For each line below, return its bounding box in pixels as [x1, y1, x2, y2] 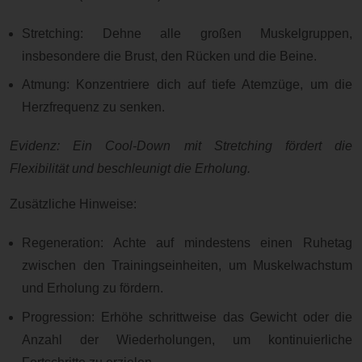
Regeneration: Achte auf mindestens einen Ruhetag [22, 236, 352, 250]
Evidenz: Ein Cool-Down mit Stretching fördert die [10, 138, 352, 153]
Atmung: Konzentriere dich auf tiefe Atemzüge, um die [22, 78, 352, 92]
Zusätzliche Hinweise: [10, 197, 137, 212]
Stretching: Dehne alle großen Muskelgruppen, [22, 26, 352, 40]
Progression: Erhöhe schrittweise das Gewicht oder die [22, 309, 352, 324]
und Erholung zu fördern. [22, 281, 164, 296]
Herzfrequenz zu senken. [22, 100, 166, 115]
